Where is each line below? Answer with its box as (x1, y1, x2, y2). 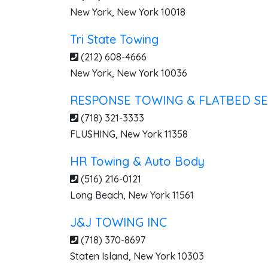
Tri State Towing (70, 32, 159, 47)
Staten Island (70, 250, 129, 262)
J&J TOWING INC (70, 215, 167, 230)
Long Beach (70, 189, 123, 201)
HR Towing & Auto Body (70, 154, 205, 169)
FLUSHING (70, 128, 115, 140)
